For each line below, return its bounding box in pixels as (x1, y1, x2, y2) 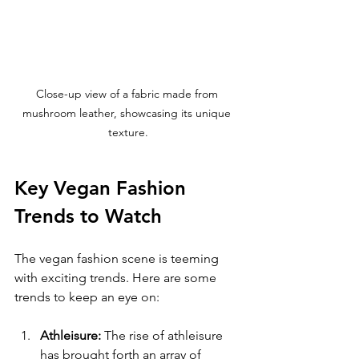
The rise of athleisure (101, 328, 226, 344)
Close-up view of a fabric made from (35, 87, 221, 102)
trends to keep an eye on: (14, 289, 159, 305)
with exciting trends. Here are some (14, 270, 220, 286)
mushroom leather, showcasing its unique (22, 106, 234, 121)
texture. (108, 125, 148, 140)
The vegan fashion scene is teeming (14, 251, 222, 267)
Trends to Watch (14, 204, 162, 228)
